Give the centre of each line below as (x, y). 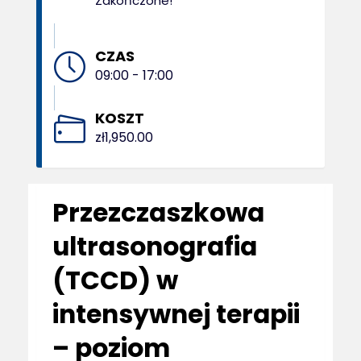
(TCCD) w (115, 280)
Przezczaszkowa (158, 213)
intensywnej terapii (176, 314)
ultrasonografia (155, 247)
